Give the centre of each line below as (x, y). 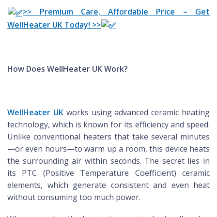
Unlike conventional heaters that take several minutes (108, 137)
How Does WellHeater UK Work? (68, 69)
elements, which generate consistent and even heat (108, 185)
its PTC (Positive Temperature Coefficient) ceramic (108, 173)
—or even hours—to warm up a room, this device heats (108, 149)
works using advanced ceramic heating (137, 113)
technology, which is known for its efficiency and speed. (108, 125)
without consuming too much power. (74, 197)
